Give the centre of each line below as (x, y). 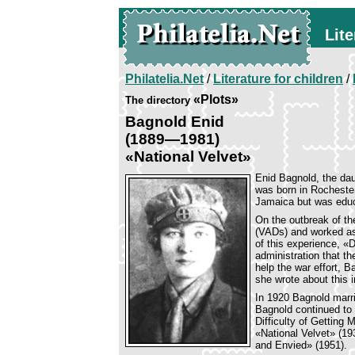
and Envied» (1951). (301, 345)
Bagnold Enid (175, 122)
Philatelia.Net (164, 79)
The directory (158, 100)
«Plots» (214, 99)
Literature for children (278, 79)
